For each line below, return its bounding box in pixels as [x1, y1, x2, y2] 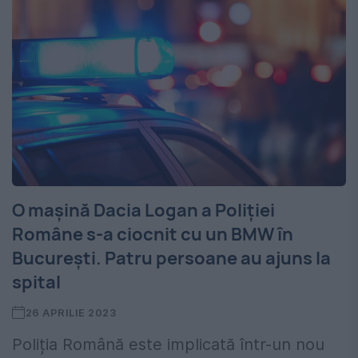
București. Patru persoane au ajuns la [12, 245, 331, 270]
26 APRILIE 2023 [25, 305, 117, 319]
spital [12, 269, 61, 294]
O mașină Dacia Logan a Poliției [12, 197, 275, 222]
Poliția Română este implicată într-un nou [12, 334, 324, 354]
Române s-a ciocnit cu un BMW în [12, 221, 293, 246]
